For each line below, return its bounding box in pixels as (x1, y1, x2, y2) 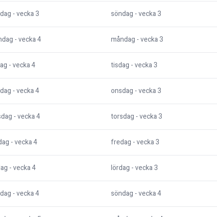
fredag (111, 137, 131, 148)
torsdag (111, 111, 134, 122)
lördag (111, 163, 130, 173)
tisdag (111, 60, 129, 71)
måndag (111, 34, 135, 45)
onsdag (111, 86, 133, 96)
